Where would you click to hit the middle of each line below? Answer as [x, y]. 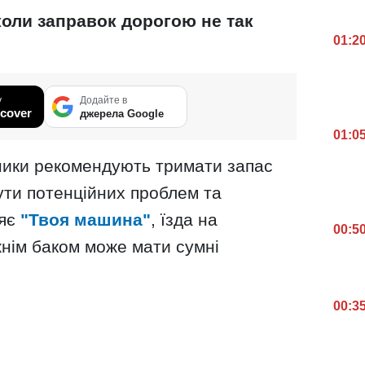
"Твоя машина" [86, 219]
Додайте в [103, 100]
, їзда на [184, 219]
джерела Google [122, 113]
